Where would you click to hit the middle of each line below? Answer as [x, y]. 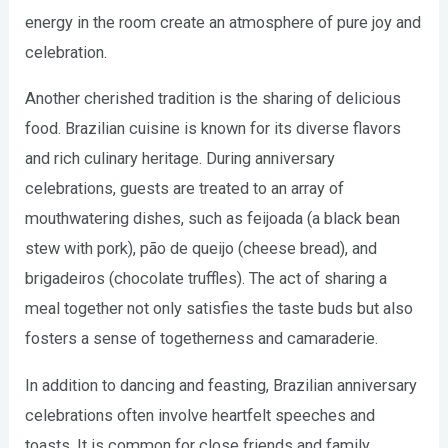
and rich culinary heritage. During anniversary [180, 159]
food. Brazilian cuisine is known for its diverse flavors [213, 129]
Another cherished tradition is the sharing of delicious [213, 99]
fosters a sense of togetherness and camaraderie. [202, 339]
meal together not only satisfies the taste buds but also [219, 309]
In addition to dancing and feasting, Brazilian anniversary [221, 385]
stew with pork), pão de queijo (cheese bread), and [201, 249]
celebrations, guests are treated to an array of [185, 189]
